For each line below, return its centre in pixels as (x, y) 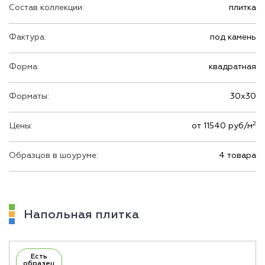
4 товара (237, 155)
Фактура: (28, 37)
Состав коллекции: (46, 7)
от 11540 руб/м (240, 126)
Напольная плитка (81, 214)
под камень (233, 37)
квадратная (232, 67)
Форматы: (29, 96)
